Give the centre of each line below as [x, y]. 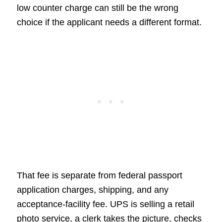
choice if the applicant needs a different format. [109, 22]
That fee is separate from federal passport [99, 176]
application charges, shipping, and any [92, 190]
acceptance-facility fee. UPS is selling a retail [105, 204]
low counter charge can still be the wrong [97, 8]
